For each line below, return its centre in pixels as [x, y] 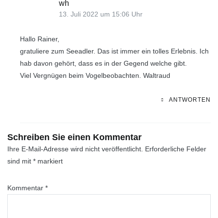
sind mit [20, 161]
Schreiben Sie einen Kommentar [74, 137]
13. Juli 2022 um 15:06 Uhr [100, 14]
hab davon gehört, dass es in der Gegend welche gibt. [103, 63]
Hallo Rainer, [39, 39]
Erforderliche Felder [176, 149]
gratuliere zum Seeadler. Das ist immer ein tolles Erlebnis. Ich [114, 51]
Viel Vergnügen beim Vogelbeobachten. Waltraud [95, 75]
